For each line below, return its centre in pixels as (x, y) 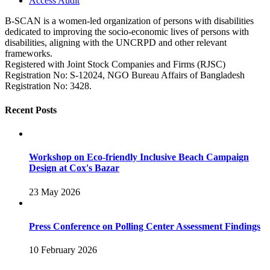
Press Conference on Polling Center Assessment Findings (145, 226)
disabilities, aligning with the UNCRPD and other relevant (116, 43)
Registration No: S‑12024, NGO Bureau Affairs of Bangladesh (125, 75)
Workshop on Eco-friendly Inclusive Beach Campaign (139, 157)
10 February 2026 (63, 250)
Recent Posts (31, 110)
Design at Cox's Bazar (74, 168)
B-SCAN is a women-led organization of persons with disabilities (129, 21)
